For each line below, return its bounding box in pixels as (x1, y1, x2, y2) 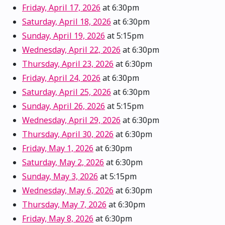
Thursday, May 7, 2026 (22, 199, 106, 210)
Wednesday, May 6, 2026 (22, 185, 114, 196)
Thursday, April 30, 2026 (22, 129, 114, 140)
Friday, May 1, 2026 (22, 143, 93, 154)
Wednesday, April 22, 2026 (22, 44, 121, 56)
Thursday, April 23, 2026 (22, 58, 114, 70)
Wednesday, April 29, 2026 (22, 115, 121, 126)
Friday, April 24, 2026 (22, 72, 100, 84)
